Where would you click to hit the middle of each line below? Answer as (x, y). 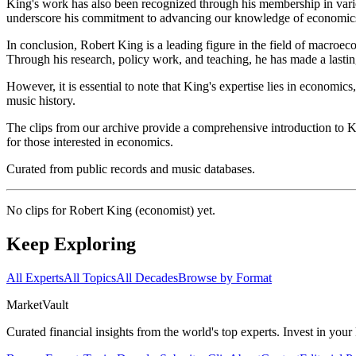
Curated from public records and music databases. (131, 169)
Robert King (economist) (132, 211)
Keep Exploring (71, 244)
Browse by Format (225, 278)
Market (24, 305)
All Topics (90, 278)
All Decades (147, 278)
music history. (41, 101)
